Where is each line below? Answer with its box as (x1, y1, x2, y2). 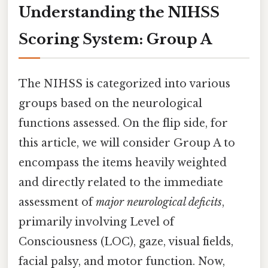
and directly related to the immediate (19, 175, 223, 189)
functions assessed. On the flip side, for (19, 116, 228, 130)
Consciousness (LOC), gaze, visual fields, (19, 234, 233, 248)
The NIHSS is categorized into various (19, 77, 230, 90)
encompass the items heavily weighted (19, 156, 227, 169)
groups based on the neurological (19, 96, 202, 110)
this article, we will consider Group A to (19, 136, 235, 150)
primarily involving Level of (19, 215, 174, 229)
